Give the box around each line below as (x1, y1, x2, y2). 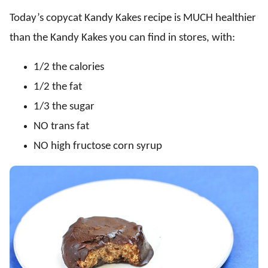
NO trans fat (33, 121, 89, 133)
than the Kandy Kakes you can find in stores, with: (10, 32, 235, 44)
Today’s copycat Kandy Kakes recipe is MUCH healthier (10, 13, 256, 25)
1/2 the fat (33, 81, 82, 93)
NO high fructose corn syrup (33, 141, 162, 153)
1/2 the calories (33, 62, 104, 74)
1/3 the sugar (33, 101, 95, 113)
